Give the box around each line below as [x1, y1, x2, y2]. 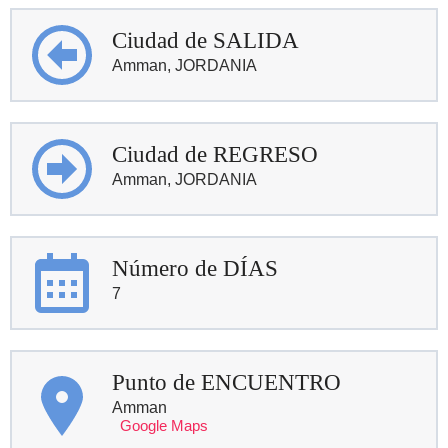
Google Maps [120, 416, 208, 434]
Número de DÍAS [112, 255, 278, 281]
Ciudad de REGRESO [112, 141, 318, 167]
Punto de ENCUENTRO [112, 369, 341, 395]
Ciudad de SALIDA [112, 27, 299, 53]
